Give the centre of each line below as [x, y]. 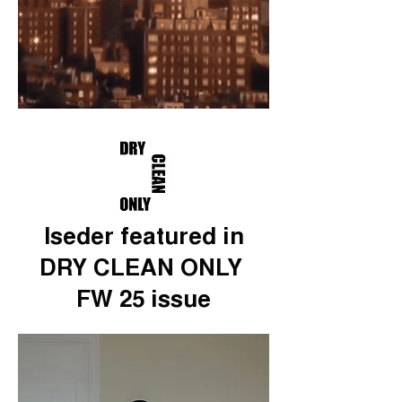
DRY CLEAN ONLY [144, 270]
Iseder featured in [144, 239]
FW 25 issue [144, 301]
